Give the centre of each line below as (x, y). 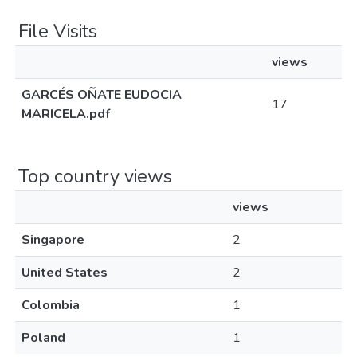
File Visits (58, 31)
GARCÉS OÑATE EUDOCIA (102, 95)
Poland (43, 338)
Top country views (95, 176)
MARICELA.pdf (66, 114)
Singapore (53, 240)
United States (65, 273)
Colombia (51, 305)
